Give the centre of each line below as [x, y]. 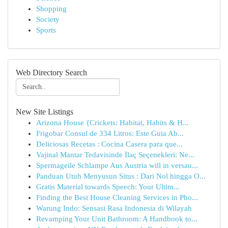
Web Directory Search [51, 73]
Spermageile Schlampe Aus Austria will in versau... [117, 165]
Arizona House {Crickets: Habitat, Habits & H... [112, 123]
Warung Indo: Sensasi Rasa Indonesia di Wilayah [114, 208]
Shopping [51, 9]
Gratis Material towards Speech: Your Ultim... [108, 187]
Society [48, 19]
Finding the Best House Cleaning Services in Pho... [117, 197]
